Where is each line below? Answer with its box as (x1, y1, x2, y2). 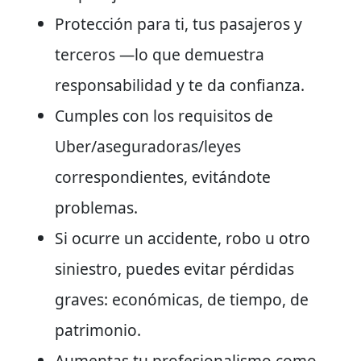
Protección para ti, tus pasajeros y (55, 12, 302, 35)
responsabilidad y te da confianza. (55, 73, 305, 96)
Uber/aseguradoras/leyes (55, 135, 241, 157)
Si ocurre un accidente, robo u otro (55, 226, 310, 249)
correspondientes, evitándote (55, 165, 271, 188)
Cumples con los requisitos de (55, 104, 273, 127)
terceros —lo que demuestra (55, 43, 264, 65)
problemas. (55, 196, 138, 218)
